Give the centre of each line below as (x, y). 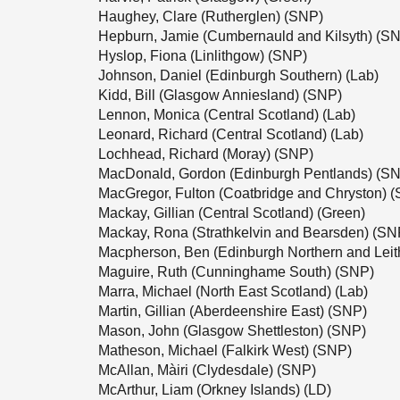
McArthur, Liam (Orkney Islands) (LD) (215, 390)
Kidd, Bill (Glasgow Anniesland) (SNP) (220, 95)
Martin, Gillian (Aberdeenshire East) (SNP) (233, 311)
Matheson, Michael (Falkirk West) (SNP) (225, 350)
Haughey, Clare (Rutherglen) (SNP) (211, 17)
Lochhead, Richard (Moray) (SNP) (206, 154)
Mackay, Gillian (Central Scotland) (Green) (232, 213)
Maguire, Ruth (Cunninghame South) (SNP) (236, 272)
